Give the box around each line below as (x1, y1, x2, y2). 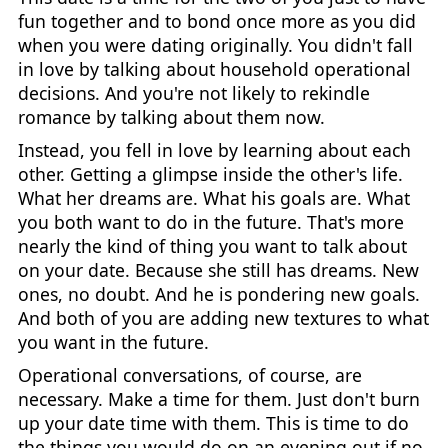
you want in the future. (17, 330, 209, 355)
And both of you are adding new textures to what (17, 306, 429, 331)
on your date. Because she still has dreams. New (17, 258, 419, 283)
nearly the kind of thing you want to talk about (17, 234, 407, 259)
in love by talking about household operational (17, 57, 411, 82)
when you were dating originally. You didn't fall (17, 33, 413, 58)
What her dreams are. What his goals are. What (17, 186, 410, 211)
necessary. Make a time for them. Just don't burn (17, 386, 420, 411)
